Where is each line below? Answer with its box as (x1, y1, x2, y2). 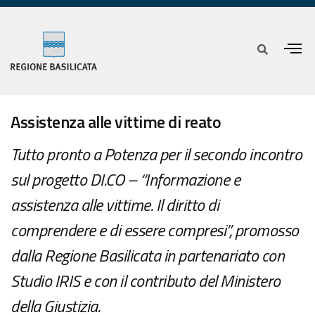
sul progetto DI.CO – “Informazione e (11, 167, 240, 193)
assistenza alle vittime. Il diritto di (11, 192, 219, 218)
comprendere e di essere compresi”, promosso (11, 217, 299, 243)
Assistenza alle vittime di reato (11, 109, 221, 135)
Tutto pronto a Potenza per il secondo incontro (11, 141, 302, 167)
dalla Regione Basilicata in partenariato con (11, 243, 284, 269)
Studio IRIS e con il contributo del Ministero (11, 268, 281, 294)
